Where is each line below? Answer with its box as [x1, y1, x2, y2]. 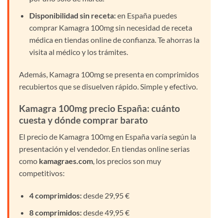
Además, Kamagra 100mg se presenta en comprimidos [19, 69, 199, 79]
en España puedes [115, 10, 177, 20]
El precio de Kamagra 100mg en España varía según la [19, 132, 196, 142]
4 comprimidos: [29, 190, 82, 200]
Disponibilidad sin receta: [29, 10, 116, 20]
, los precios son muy [93, 156, 161, 166]
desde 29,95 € [81, 190, 129, 200]
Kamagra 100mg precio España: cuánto [19, 102, 180, 114]
